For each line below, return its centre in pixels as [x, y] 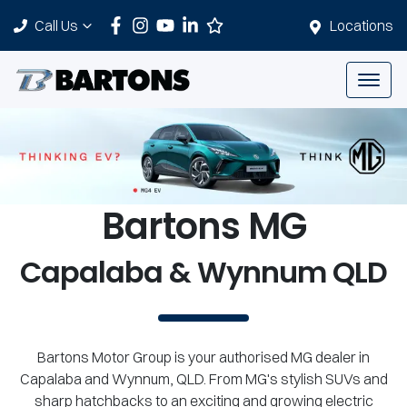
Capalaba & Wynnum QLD [203, 273]
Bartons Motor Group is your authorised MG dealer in [203, 357]
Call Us [56, 25]
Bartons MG [203, 227]
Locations [362, 25]
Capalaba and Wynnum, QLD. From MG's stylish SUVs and [203, 379]
